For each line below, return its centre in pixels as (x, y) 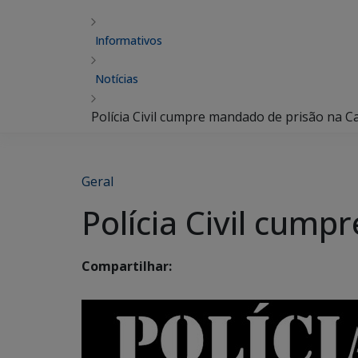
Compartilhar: (127, 267)
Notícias (117, 79)
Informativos (129, 40)
